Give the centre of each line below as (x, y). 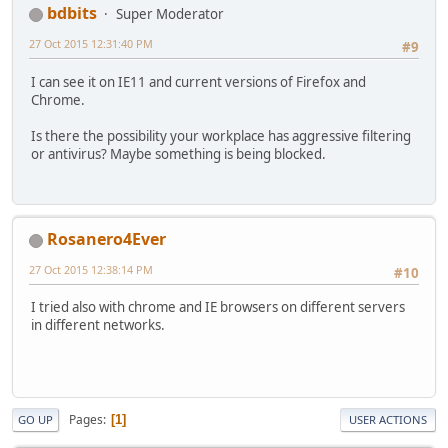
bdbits (72, 13)
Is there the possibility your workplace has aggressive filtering (221, 135)
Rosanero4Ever (106, 239)
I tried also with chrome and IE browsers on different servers (218, 307)
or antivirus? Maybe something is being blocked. (178, 153)
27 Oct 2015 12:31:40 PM (91, 44)
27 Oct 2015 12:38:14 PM (91, 270)
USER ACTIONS (388, 420)
